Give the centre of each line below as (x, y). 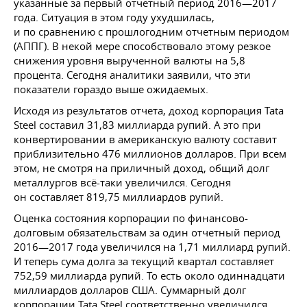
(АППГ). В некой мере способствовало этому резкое (142, 46)
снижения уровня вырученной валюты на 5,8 (130, 60)
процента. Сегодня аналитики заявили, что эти (132, 75)
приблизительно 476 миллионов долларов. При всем (150, 153)
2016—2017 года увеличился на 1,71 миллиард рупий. (152, 247)
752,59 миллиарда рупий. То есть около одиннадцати (149, 275)
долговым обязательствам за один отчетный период (147, 232)
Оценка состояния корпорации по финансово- (131, 218)
